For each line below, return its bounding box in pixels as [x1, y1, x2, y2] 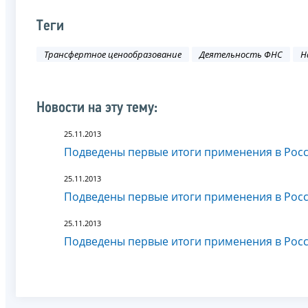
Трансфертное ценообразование [44, 48, 181, 61]
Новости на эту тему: [36, 100, 157, 116]
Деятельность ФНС [199, 48, 283, 61]
